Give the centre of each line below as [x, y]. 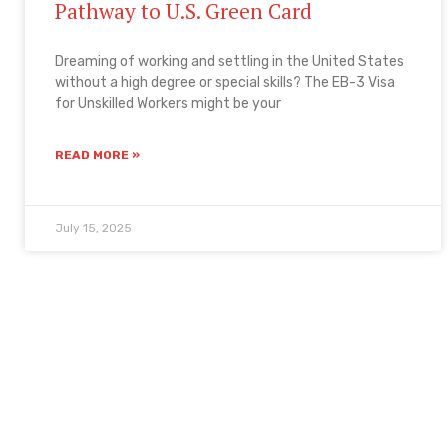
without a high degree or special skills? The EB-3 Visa [224, 82]
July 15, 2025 [93, 227]
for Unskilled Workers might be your [167, 103]
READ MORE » [97, 154]
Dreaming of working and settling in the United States [229, 61]
